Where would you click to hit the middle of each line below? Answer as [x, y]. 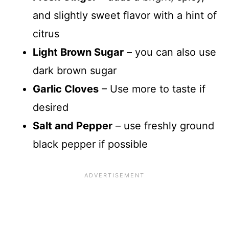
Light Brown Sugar [78, 52]
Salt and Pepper [73, 125]
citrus [46, 33]
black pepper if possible [90, 144]
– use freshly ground [163, 125]
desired [51, 107]
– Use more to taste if [152, 89]
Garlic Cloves [66, 89]
